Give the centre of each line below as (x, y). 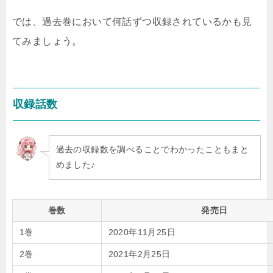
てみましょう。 (47, 41)
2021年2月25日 (139, 254)
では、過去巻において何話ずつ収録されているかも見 (132, 21)
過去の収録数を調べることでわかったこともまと (152, 150)
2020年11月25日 (142, 232)
